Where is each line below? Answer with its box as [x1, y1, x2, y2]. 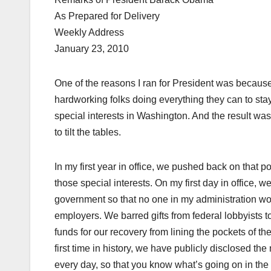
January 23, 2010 [54, 44, 129, 54]
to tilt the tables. [54, 127, 121, 138]
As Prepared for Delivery [54, 11, 160, 22]
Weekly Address [54, 27, 124, 38]
